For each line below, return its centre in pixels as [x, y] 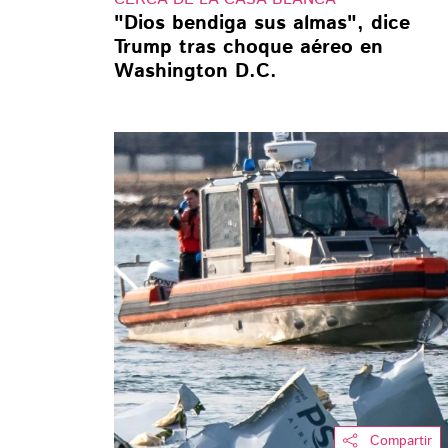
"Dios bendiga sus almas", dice [262, 23]
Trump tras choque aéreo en [248, 47]
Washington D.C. [195, 71]
